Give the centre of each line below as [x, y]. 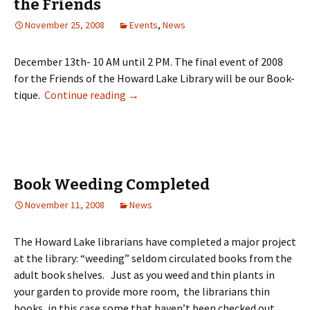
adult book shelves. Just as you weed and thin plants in [144, 275]
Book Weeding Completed [112, 184]
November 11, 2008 [65, 205]
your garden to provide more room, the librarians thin [142, 291]
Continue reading [86, 95]
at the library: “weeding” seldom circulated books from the [153, 258]
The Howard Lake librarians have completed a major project [155, 241]
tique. [29, 95]
